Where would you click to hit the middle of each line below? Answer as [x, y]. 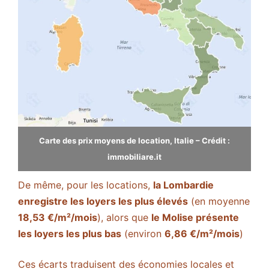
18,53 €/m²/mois [58, 217]
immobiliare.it [134, 156]
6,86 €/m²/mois [202, 233]
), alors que [124, 217]
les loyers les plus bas [70, 233]
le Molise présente [195, 217]
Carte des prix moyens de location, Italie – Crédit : [134, 140]
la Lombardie [183, 185]
